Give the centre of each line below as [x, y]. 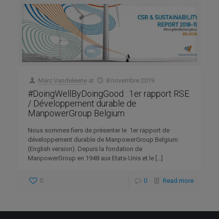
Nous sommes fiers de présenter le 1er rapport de [99, 131]
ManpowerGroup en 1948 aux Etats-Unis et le [91, 158]
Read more [178, 181]
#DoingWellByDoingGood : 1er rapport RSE [109, 94]
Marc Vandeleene [63, 81]
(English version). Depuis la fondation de [85, 149]
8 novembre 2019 [130, 81]
